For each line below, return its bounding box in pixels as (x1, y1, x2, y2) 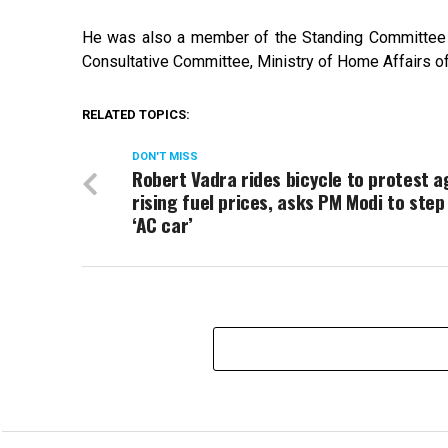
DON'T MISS (132, 149, 198, 163)
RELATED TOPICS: (82, 106, 190, 122)
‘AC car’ (132, 209, 193, 239)
